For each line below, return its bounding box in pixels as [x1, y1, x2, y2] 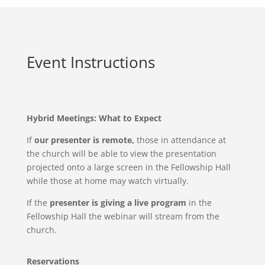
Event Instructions [26, 51, 155, 73]
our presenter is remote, [34, 134, 134, 146]
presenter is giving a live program [49, 197, 186, 208]
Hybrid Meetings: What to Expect [26, 112, 161, 124]
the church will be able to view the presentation [26, 148, 216, 159]
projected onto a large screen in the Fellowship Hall [26, 161, 231, 173]
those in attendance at [134, 134, 226, 146]
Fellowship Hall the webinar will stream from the [26, 211, 219, 222]
